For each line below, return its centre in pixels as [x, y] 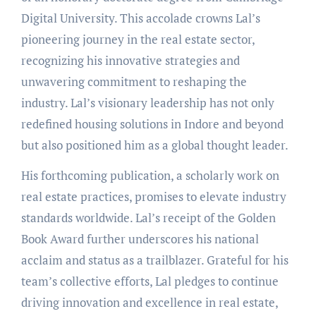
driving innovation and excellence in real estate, [149, 302]
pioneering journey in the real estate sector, [138, 39]
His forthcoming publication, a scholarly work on [150, 175]
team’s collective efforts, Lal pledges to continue [150, 281]
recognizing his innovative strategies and [130, 60]
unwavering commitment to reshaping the [134, 81]
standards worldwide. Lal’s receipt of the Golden [148, 217]
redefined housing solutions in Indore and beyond [152, 123]
